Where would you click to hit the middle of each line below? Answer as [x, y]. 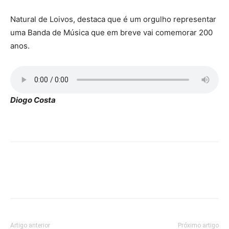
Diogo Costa [33, 100]
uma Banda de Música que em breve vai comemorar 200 [111, 33]
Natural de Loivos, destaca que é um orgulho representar [113, 19]
